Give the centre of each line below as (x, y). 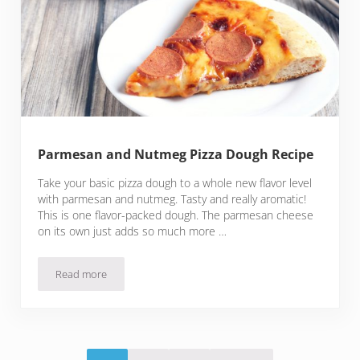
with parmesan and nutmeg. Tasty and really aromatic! (172, 198)
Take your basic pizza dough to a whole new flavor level (175, 182)
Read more (82, 274)
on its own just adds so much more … (133, 231)
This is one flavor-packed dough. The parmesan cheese (176, 215)
